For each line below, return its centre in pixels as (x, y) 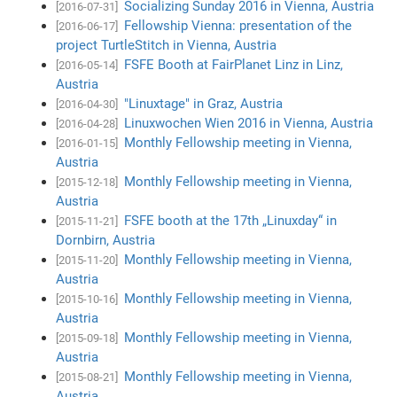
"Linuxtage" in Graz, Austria (204, 103)
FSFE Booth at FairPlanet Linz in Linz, (234, 64)
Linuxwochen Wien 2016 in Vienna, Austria (249, 123)
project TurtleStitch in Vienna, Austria (167, 45)
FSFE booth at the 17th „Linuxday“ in (231, 220)
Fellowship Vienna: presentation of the (238, 25)
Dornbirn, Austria (106, 240)
